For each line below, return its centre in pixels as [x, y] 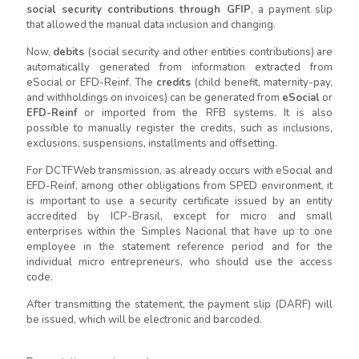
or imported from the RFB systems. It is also [205, 113]
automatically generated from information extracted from [179, 67]
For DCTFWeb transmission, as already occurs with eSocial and [179, 171]
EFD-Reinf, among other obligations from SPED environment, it [179, 186]
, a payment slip [292, 10]
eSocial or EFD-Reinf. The [92, 83]
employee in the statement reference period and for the [179, 247]
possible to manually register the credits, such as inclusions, [179, 128]
